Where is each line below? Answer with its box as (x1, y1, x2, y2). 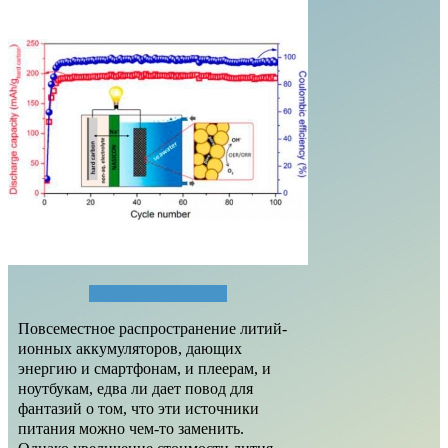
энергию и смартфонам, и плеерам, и (18, 360, 271, 378)
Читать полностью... (89, 285, 227, 303)
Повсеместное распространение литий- (18, 320, 287, 338)
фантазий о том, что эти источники (18, 400, 259, 418)
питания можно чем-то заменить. (18, 420, 244, 438)
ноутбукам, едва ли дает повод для (18, 380, 253, 398)
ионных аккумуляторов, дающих (18, 340, 242, 358)
